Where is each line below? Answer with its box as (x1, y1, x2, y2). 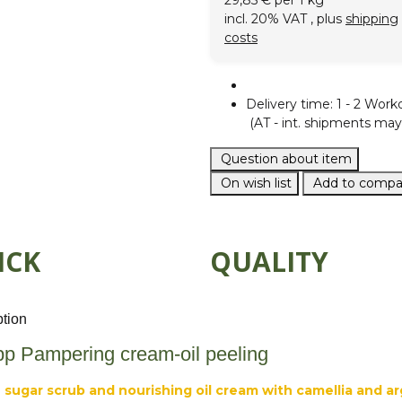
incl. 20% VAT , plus (224, 11, 345, 28)
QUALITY (210, 243, 328, 281)
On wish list (221, 175, 292, 192)
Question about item (221, 151, 352, 168)
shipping (345, 11, 398, 28)
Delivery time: (246, 96, 336, 113)
